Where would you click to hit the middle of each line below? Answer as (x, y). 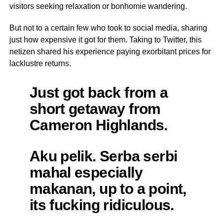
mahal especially (86, 172)
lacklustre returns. (40, 63)
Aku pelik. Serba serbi (103, 156)
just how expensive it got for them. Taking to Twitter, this (105, 39)
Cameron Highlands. (98, 125)
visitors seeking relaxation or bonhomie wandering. (98, 6)
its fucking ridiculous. (102, 204)
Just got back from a (99, 92)
